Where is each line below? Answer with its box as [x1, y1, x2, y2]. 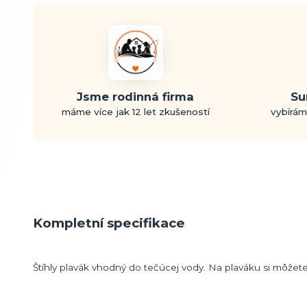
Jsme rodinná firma [77, 89, 195, 103]
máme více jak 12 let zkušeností [61, 106, 210, 117]
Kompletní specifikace [33, 214, 185, 231]
